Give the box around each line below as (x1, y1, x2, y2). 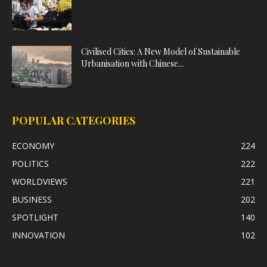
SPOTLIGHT (12, 212, 58, 223)
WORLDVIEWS (12, 176, 67, 188)
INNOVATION (12, 229, 65, 241)
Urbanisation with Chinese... (81, 58, 184, 70)
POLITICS (12, 158, 49, 170)
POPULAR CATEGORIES (12, 113, 135, 128)
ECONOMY (12, 140, 54, 152)
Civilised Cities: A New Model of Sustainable (81, 46, 240, 58)
